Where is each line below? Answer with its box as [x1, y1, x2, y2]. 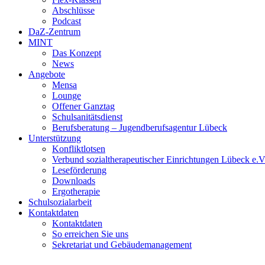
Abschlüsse [52, 5, 95, 15]
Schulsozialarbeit [28, 196, 92, 207]
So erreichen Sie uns [52, 228, 128, 239]
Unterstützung [28, 132, 81, 143]
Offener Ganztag [52, 101, 115, 111]
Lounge [52, 90, 81, 101]
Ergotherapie [52, 186, 100, 196]
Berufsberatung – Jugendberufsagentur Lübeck [52, 122, 227, 132]
